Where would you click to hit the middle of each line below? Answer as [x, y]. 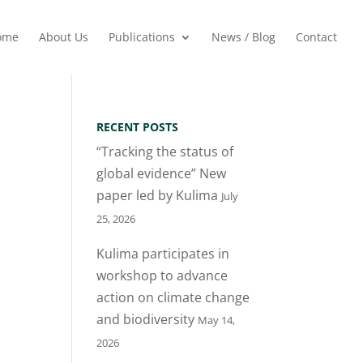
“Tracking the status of [165, 152]
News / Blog [243, 37]
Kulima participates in [163, 254]
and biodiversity [146, 319]
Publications [142, 37]
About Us [64, 37]
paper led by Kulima [158, 195]
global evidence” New [162, 173]
